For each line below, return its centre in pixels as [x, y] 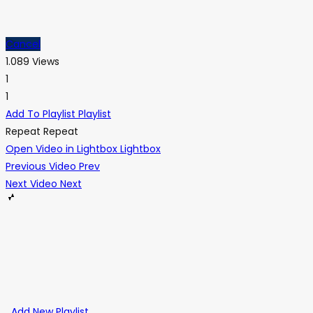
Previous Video [41, 166]
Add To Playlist [41, 114]
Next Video [31, 183]
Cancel [23, 44]
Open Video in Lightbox [61, 148]
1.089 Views [32, 61]
